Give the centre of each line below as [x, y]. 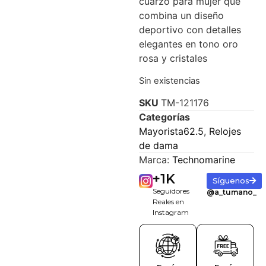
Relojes [225, 132]
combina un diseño [181, 16]
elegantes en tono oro [189, 44]
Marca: [156, 160]
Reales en [169, 202]
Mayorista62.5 [171, 132]
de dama [159, 146]
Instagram [171, 213]
